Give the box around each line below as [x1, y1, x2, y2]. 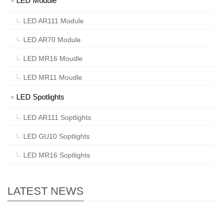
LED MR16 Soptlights [23, 151, 90, 160]
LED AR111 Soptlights [23, 113, 91, 122]
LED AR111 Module [23, 17, 84, 25]
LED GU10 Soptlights [23, 132, 90, 141]
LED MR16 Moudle [23, 55, 83, 63]
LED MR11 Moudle [23, 73, 82, 82]
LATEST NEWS [7, 185, 84, 198]
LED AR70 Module [23, 36, 81, 44]
